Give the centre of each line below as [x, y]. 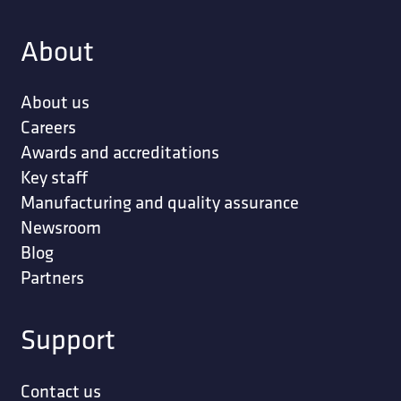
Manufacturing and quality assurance [159, 202]
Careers [48, 127]
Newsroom [60, 227]
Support [68, 339]
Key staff [54, 177]
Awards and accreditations [119, 152]
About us [55, 102]
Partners [52, 277]
